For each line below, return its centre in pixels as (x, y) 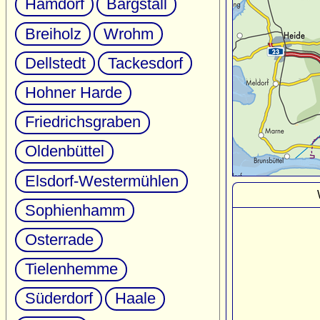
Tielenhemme (71, 269)
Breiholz (53, 34)
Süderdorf (59, 299)
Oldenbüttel (64, 151)
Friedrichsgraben (82, 122)
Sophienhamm (75, 210)
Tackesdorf (145, 63)
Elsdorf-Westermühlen (101, 181)
